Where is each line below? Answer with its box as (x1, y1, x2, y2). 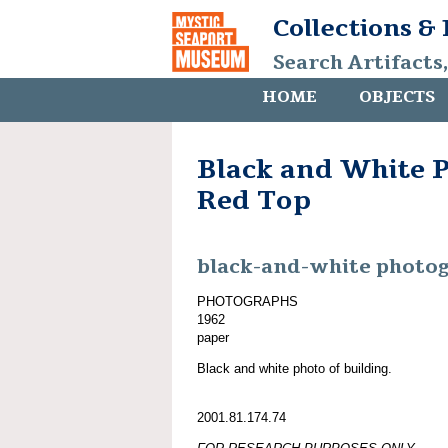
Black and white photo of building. (197, 360, 392, 376)
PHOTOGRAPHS (197, 293, 298, 309)
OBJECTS (359, 86, 435, 108)
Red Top (197, 183, 311, 218)
